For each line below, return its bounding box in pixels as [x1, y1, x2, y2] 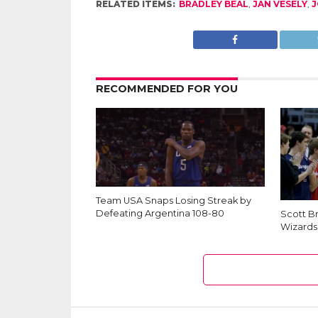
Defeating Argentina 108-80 [95, 208, 224, 219]
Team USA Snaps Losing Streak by [95, 195, 251, 207]
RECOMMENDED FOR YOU [95, 82, 238, 95]
